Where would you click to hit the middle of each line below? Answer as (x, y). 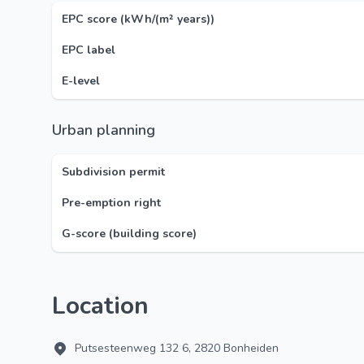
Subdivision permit (113, 172)
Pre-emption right (111, 203)
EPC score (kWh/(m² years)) (138, 19)
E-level (81, 81)
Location (107, 306)
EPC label (89, 50)
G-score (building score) (129, 234)
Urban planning (108, 130)
